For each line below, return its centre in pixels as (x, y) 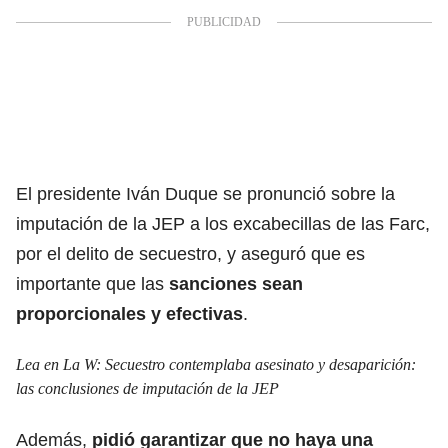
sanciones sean (236, 283)
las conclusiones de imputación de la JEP (147, 388)
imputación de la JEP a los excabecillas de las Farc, (223, 223)
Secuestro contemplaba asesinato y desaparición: (260, 364)
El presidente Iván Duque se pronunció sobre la (205, 193)
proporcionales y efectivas (129, 313)
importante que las (92, 283)
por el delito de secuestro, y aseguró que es (190, 253)
